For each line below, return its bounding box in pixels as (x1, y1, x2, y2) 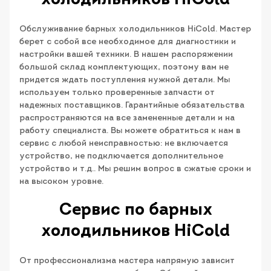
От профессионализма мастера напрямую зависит (19, 256, 235, 266)
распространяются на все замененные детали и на (19, 113, 235, 123)
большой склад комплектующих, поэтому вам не (19, 62, 229, 72)
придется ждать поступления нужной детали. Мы (19, 75, 230, 85)
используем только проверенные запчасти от (19, 88, 215, 97)
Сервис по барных (59, 201, 212, 219)
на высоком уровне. (19, 177, 103, 186)
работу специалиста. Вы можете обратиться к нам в (19, 126, 241, 135)
